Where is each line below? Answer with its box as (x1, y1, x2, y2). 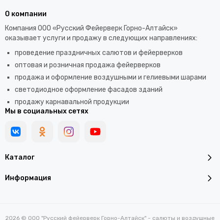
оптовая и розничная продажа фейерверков (15, 61, 161, 69)
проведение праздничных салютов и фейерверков (15, 49, 183, 57)
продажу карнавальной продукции (15, 98, 129, 106)
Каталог (5, 153, 34, 162)
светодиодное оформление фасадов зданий (15, 85, 163, 94)
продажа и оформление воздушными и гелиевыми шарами (15, 73, 206, 82)
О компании (5, 10, 47, 18)
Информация (5, 174, 51, 182)
